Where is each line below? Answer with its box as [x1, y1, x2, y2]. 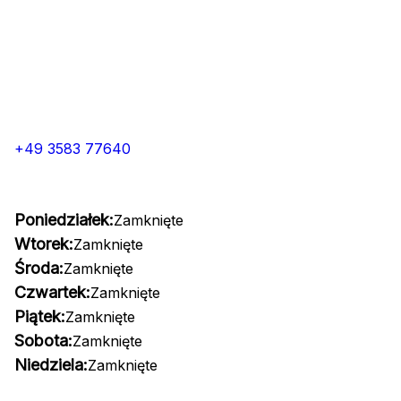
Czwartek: [14, 283, 90, 302]
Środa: [14, 259, 64, 277]
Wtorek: [14, 235, 73, 253]
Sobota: [14, 331, 73, 350]
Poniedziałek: [14, 210, 114, 229]
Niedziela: [14, 355, 88, 374]
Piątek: [14, 307, 65, 326]
